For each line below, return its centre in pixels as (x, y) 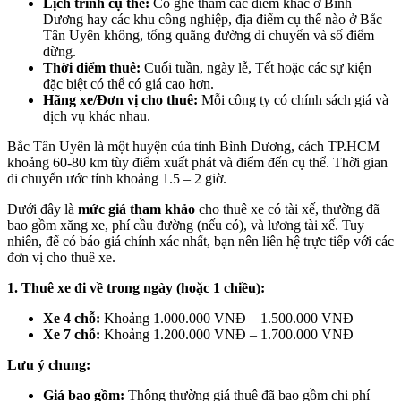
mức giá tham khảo (137, 209)
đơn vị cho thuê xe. (61, 258)
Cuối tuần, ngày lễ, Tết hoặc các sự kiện (256, 68)
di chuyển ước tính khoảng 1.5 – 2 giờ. (117, 179)
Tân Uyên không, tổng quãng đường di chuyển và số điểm (209, 36)
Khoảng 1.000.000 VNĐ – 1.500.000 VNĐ (227, 319)
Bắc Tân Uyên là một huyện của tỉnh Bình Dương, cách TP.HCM (193, 147)
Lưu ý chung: (49, 365)
